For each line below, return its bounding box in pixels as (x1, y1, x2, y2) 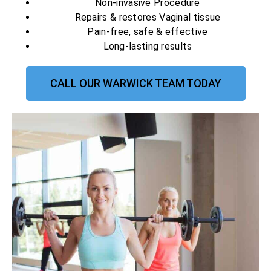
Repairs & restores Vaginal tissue (74, 11, 221, 24)
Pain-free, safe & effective (87, 26, 208, 38)
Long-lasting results (103, 41, 192, 53)
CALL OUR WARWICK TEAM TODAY (50, 77, 221, 90)
